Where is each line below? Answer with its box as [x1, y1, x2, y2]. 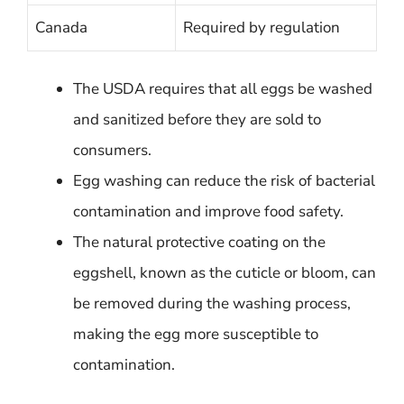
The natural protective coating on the [73, 232, 326, 252]
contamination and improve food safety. [73, 201, 344, 222]
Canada [35, 16, 87, 38]
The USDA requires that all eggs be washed [73, 78, 372, 99]
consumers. [73, 140, 151, 161]
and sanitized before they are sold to [73, 109, 321, 130]
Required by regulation [183, 16, 340, 38]
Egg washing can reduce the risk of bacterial [73, 170, 375, 191]
